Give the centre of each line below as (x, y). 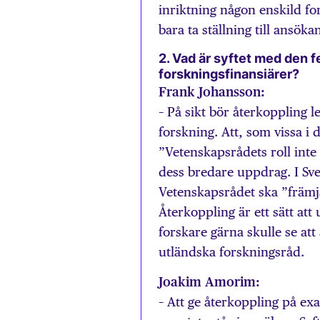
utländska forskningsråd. (231, 251)
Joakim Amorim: (209, 281)
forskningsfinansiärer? (229, 74)
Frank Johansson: (212, 91)
